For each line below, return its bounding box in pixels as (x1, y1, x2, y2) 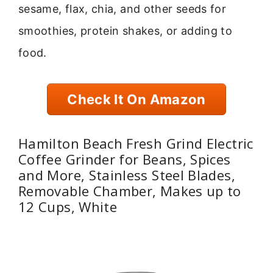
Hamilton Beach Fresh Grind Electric (18, 133, 253, 152)
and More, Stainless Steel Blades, (18, 165, 235, 184)
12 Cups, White (18, 197, 118, 216)
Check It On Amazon (67, 91, 206, 108)
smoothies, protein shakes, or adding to (18, 24, 233, 37)
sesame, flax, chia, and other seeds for (18, 2, 227, 15)
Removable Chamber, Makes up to (18, 181, 241, 200)
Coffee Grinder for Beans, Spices (18, 149, 231, 168)
